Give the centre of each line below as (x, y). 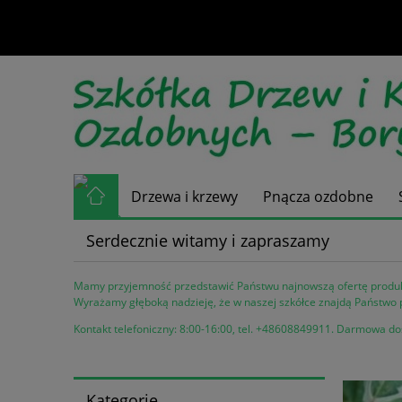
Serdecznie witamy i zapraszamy (207, 240)
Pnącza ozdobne (319, 197)
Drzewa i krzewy (185, 197)
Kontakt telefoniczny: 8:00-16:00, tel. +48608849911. (205, 329)
